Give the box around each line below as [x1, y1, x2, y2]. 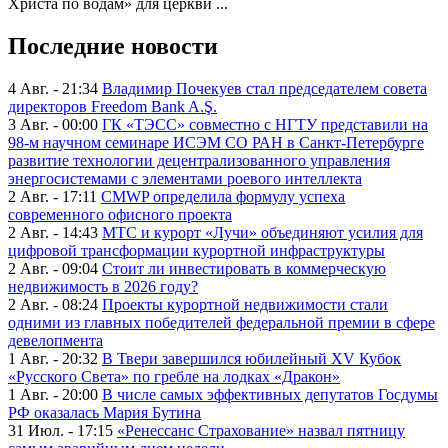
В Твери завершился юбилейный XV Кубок [102, 349, 401, 367]
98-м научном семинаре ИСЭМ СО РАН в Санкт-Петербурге [8, 133, 424, 151]
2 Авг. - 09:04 [8, 259, 98, 277]
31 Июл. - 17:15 [8, 421, 113, 439]
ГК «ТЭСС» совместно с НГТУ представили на [102, 115, 428, 133]
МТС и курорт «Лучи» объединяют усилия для [102, 223, 423, 241]
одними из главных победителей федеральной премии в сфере [8, 313, 435, 331]
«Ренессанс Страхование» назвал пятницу [117, 421, 405, 439]
